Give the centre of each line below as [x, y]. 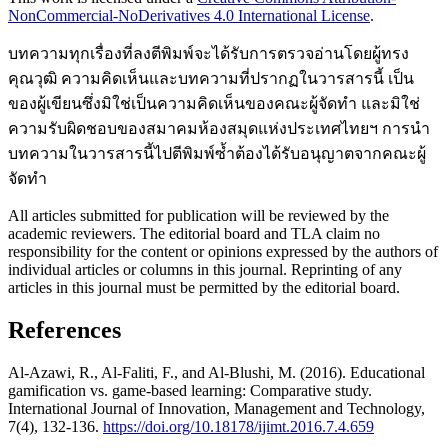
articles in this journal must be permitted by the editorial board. [204, 288]
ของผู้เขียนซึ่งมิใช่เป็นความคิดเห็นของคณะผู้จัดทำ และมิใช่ [214, 104]
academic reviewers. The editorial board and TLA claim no [194, 234]
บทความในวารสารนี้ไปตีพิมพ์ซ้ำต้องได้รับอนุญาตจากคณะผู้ [217, 154]
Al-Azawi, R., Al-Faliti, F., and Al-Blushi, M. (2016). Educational [216, 372]
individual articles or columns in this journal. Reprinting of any [205, 270]
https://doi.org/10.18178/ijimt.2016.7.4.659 [238, 426]
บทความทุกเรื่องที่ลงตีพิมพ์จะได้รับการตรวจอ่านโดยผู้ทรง [208, 54]
